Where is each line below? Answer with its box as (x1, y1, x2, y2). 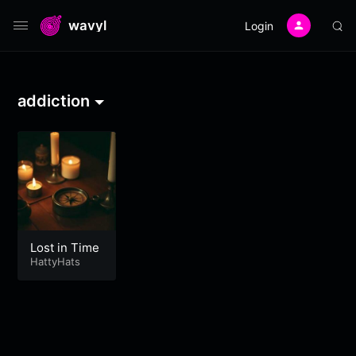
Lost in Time (30, 239, 100, 255)
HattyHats (30, 254, 81, 268)
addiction (17, 91, 91, 110)
